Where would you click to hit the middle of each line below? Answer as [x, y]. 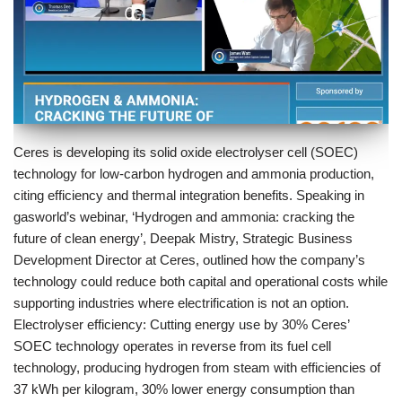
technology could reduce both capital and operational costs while [201, 281]
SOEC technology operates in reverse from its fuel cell [172, 346]
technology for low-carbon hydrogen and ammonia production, [194, 174]
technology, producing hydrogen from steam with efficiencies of [197, 367]
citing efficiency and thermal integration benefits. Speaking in [189, 195]
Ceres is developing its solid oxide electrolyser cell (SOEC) [186, 152]
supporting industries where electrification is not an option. [181, 303]
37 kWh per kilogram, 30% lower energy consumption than [184, 389]
